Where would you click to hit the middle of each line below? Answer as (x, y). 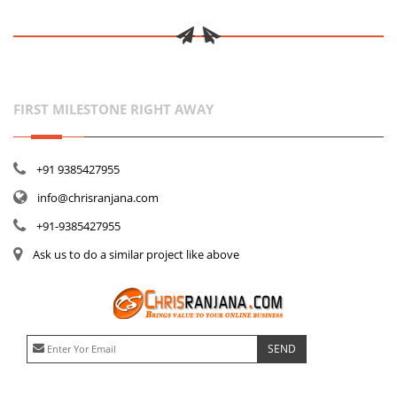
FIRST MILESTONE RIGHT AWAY (113, 109)
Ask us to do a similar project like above (136, 254)
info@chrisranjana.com (98, 198)
